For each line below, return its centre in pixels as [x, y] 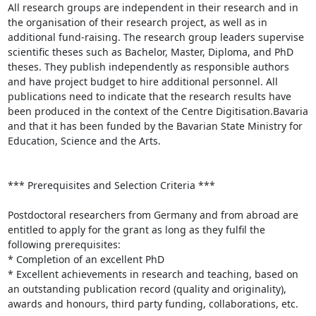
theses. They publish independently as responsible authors [148, 67]
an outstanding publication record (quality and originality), [147, 289]
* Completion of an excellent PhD [86, 259]
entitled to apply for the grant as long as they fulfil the [136, 230]
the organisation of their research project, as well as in [137, 22]
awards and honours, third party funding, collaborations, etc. [153, 304]
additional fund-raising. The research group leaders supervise [156, 37]
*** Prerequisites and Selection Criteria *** [111, 185]
